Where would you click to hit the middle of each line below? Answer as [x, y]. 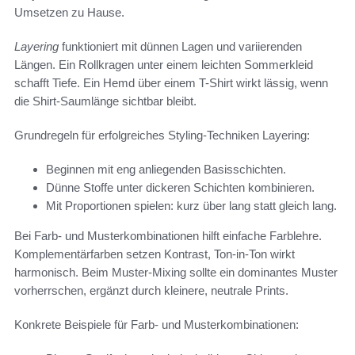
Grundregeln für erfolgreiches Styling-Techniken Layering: [162, 135]
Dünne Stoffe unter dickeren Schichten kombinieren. [180, 187]
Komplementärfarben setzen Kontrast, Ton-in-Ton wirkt [155, 254]
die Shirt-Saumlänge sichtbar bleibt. [105, 101]
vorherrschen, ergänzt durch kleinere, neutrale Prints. [151, 290]
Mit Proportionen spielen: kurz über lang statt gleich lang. [191, 205]
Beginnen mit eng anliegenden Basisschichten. [166, 169]
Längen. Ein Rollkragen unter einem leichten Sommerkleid [164, 64]
